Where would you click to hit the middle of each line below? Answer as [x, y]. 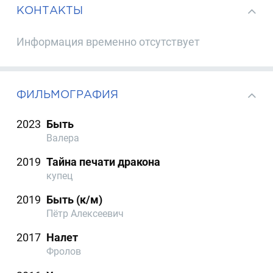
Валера [63, 138]
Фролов [64, 252]
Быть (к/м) [75, 200]
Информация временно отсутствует [108, 41]
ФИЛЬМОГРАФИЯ [68, 94]
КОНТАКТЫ [50, 10]
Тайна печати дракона [104, 162]
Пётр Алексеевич [85, 214]
